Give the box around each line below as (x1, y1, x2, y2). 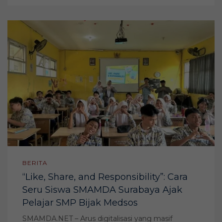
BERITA (22, 159, 48, 167)
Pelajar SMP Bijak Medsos (22, 197, 138, 209)
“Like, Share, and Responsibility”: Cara (22, 171, 188, 183)
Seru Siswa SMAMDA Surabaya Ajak (22, 184, 182, 196)
